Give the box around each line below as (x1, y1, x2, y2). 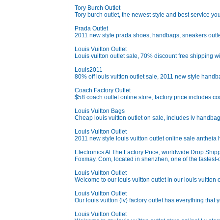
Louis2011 (75, 66, 103, 73)
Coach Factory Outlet (75, 87, 131, 94)
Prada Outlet (75, 25, 108, 32)
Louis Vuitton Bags (75, 108, 125, 114)
